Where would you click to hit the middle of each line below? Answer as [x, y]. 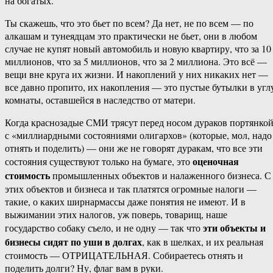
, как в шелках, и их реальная [203, 242]
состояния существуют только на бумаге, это [99, 161]
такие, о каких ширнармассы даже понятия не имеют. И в [125, 202]
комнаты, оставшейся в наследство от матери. [100, 100]
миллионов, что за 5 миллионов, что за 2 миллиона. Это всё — [136, 62]
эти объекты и [234, 228]
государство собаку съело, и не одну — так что [104, 228]
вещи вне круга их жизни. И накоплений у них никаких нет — [136, 74]
